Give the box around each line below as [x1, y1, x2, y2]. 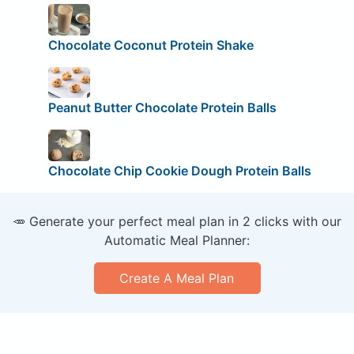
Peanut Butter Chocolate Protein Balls [47, 100, 277, 115]
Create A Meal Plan [119, 269, 235, 286]
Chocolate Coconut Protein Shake [47, 36, 254, 53]
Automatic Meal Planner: [104, 232, 250, 248]
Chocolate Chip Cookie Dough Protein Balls [47, 162, 311, 179]
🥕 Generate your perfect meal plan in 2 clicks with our [13, 213, 341, 229]
